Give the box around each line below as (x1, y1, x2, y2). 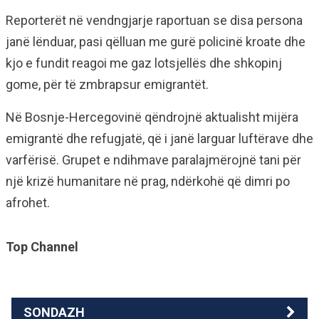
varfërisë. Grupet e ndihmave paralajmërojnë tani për (6, 152, 301, 167)
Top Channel (6, 239, 78, 254)
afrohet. (6, 194, 50, 210)
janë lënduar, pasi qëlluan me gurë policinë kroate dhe (6, 33, 305, 49)
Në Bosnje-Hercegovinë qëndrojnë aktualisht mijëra (6, 109, 298, 125)
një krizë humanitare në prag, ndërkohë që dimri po (6, 173, 290, 189)
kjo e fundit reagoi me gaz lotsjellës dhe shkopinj (6, 55, 282, 70)
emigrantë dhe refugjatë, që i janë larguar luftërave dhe (6, 130, 313, 146)
